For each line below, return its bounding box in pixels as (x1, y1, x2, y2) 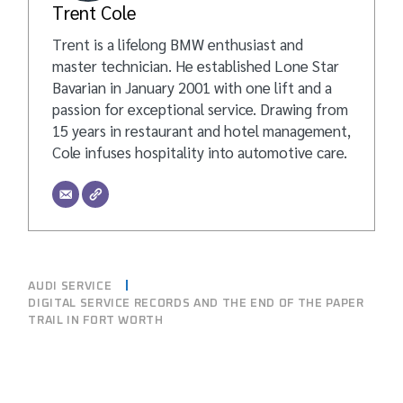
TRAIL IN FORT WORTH (28, 315, 164, 327)
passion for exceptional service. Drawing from (51, 98, 348, 119)
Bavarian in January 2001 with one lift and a (51, 76, 332, 97)
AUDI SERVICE (28, 281, 112, 292)
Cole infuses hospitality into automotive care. (51, 141, 347, 162)
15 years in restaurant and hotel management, (51, 120, 351, 140)
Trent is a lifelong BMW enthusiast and (51, 33, 303, 54)
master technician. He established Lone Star (51, 55, 339, 76)
